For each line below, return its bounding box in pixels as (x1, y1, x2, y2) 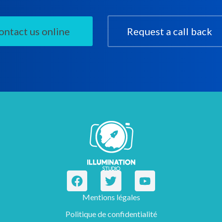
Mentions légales (82, 192, 140, 202)
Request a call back (127, 25, 212, 37)
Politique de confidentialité (65, 209, 157, 219)
